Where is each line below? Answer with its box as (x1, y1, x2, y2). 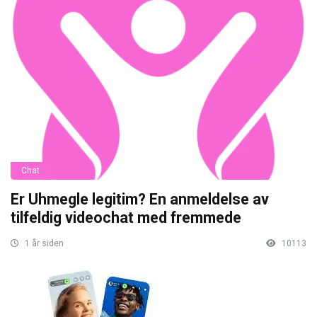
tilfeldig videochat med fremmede (11, 208, 241, 226)
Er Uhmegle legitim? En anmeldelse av (11, 190, 269, 208)
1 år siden (23, 238, 64, 248)
